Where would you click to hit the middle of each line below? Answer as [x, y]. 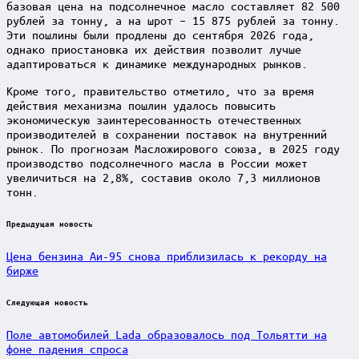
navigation [54, 246]
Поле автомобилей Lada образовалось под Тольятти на [167, 334]
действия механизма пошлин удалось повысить [141, 105]
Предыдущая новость [50, 223]
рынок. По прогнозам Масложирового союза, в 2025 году [173, 148]
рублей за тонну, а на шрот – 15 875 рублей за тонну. [173, 20]
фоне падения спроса [67, 348]
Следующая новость [47, 302]
